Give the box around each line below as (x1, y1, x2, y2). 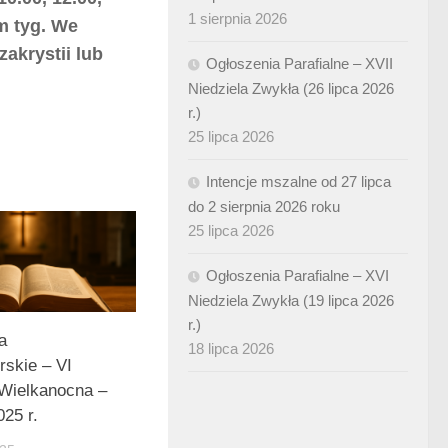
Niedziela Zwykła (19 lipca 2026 (188, 292, 394, 309)
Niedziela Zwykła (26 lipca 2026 (188, 80, 394, 97)
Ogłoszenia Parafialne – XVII (206, 55, 393, 72)
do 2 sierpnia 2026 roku (188, 198, 340, 215)
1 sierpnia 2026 (188, 10, 287, 27)
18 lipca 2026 (188, 340, 274, 357)
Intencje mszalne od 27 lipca (206, 173, 391, 190)
